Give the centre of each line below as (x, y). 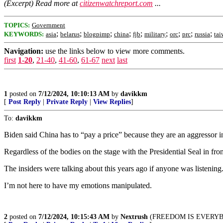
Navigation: (24, 51)
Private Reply (67, 102)
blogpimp (97, 34)
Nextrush (134, 217)
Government (49, 25)
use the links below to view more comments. (114, 51)
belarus (70, 34)
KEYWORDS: (24, 34)
